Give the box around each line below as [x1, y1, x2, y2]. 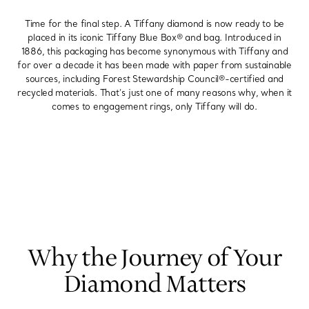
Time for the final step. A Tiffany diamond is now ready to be [24, 18, 285, 30]
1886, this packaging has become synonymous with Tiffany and [21, 46, 288, 57]
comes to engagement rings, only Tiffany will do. [52, 101, 257, 112]
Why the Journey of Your [28, 243, 281, 275]
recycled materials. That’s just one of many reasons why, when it [17, 87, 292, 99]
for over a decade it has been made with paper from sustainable [17, 59, 292, 71]
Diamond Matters [63, 270, 246, 301]
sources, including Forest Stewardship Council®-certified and [25, 73, 284, 85]
